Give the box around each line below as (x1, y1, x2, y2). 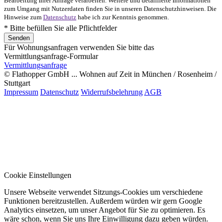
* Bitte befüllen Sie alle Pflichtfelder (4, 24, 117, 33)
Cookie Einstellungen (4, 171, 71, 180)
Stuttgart (4, 79, 30, 88)
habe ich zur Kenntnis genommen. (76, 14, 169, 21)
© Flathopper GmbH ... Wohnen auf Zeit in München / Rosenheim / (4, 70, 217, 79)
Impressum (4, 88, 38, 97)
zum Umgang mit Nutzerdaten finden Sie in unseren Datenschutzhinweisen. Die (4, 5, 217, 13)
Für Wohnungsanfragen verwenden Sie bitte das (4, 43, 154, 52)
